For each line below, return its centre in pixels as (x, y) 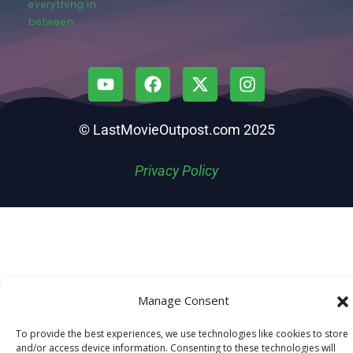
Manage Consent (183, 300)
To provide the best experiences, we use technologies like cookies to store (182, 334)
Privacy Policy (176, 170)
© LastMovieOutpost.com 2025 (176, 129)
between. (52, 21)
